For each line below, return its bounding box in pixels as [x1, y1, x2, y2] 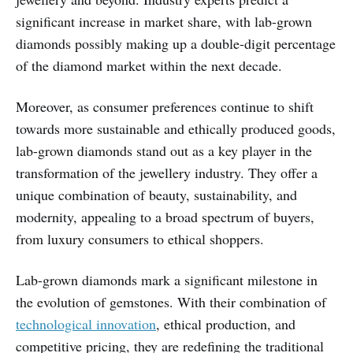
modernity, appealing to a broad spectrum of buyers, [16, 206, 314, 226]
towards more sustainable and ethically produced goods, [16, 118, 336, 138]
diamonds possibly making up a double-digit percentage [16, 33, 336, 53]
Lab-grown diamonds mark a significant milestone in [16, 269, 318, 289]
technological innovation [16, 314, 156, 333]
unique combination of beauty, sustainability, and [16, 184, 297, 204]
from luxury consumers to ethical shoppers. [16, 229, 264, 248]
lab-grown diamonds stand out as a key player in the [16, 140, 312, 160]
